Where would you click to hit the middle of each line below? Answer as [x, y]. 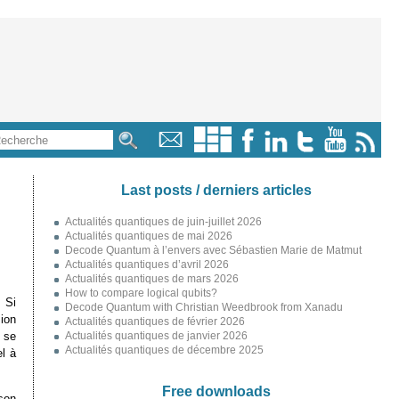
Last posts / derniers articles [216, 190]
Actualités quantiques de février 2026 [155, 322]
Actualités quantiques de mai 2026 [148, 236]
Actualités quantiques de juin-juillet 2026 [163, 222]
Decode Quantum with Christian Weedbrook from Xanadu [204, 307]
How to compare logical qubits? [141, 293]
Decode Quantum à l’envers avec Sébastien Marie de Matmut [213, 250]
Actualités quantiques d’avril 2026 [147, 265]
